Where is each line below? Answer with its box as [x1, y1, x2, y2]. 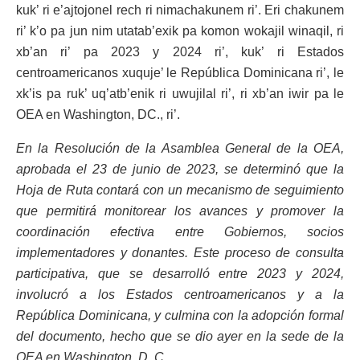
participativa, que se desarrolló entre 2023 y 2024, [16, 266, 344, 280]
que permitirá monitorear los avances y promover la [16, 203, 344, 218]
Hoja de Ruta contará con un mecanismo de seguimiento [16, 182, 344, 197]
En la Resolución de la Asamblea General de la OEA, [16, 141, 344, 155]
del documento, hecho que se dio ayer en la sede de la [16, 329, 344, 343]
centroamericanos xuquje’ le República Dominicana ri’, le [16, 65, 344, 80]
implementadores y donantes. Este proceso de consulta [16, 245, 344, 260]
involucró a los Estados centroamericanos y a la [16, 287, 344, 301]
